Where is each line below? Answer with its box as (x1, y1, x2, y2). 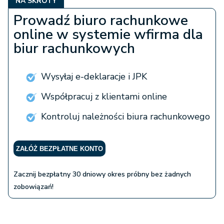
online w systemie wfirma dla (13, 25, 203, 44)
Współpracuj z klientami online (41, 90, 167, 103)
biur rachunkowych (13, 39, 135, 58)
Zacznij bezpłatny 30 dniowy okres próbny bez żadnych (13, 169, 191, 179)
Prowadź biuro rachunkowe (13, 11, 188, 30)
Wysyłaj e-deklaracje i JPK (41, 70, 147, 83)
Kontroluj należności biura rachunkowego (41, 110, 210, 123)
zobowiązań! (13, 182, 53, 192)
